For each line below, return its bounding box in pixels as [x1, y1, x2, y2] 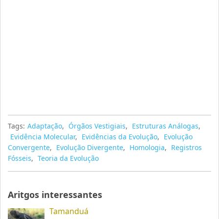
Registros [171, 143, 202, 152]
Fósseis [8, 153, 32, 163]
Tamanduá [49, 206, 89, 217]
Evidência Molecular [10, 132, 76, 141]
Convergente [8, 143, 50, 152]
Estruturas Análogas [132, 121, 199, 131]
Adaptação [27, 121, 63, 131]
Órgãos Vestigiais [68, 121, 126, 131]
